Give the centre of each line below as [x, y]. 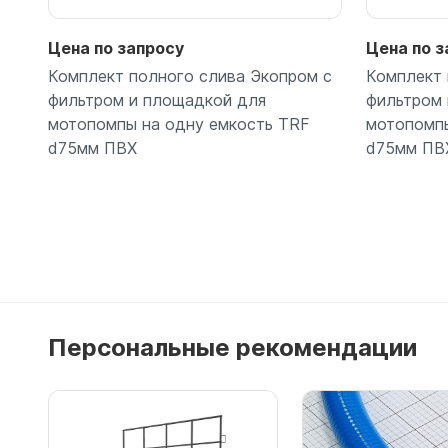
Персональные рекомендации [232, 348]
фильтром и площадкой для [157, 100]
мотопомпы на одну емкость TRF [179, 124]
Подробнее [195, 281]
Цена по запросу [116, 48]
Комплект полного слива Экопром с [190, 76]
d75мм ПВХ [92, 148]
